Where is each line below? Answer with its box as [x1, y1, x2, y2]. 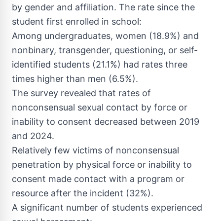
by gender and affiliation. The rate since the [12, 2, 195, 12]
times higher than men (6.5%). [12, 74, 143, 84]
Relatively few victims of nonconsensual [12, 145, 179, 155]
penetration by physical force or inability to [12, 159, 192, 170]
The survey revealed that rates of [12, 88, 151, 98]
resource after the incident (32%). [12, 188, 153, 198]
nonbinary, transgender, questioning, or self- [12, 45, 198, 55]
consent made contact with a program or [12, 174, 184, 184]
